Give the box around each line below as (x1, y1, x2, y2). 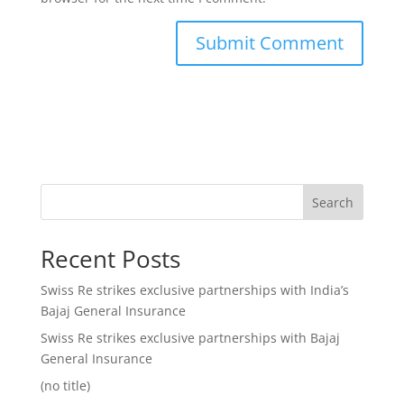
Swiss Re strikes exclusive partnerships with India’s (40, 281, 349, 298)
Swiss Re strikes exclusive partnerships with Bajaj (40, 329, 340, 346)
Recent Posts (40, 243, 180, 275)
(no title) (40, 377, 90, 394)
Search (312, 193, 354, 211)
